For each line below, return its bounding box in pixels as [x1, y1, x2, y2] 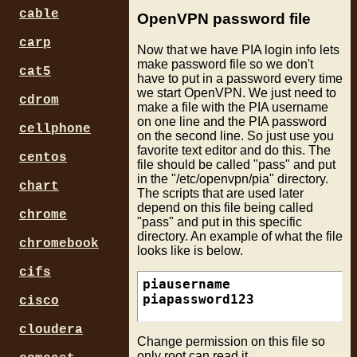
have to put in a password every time [137, 72, 343, 86]
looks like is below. [137, 244, 243, 258]
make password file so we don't [137, 57, 313, 72]
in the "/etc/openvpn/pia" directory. [137, 172, 328, 186]
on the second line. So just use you [137, 129, 334, 143]
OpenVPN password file [137, 10, 311, 28]
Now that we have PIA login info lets [137, 43, 339, 57]
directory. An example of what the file [137, 229, 343, 244]
